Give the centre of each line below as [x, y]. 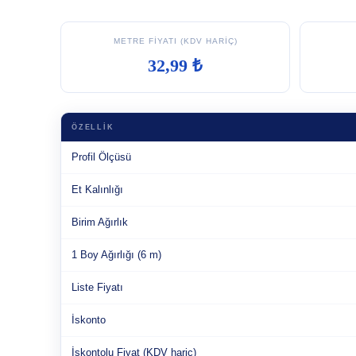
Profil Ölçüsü [101, 157]
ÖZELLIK [93, 127]
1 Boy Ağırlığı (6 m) [116, 255]
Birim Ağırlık [100, 222]
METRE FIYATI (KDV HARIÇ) [175, 41]
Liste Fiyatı [97, 287]
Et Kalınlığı [97, 190]
